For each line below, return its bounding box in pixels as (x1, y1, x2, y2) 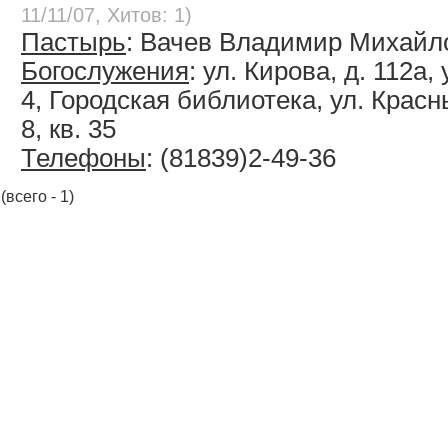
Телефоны (21, 144, 146, 173)
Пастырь (21, 28, 126, 57)
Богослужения (21, 57, 189, 86)
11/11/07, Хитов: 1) (21, 3, 192, 27)
